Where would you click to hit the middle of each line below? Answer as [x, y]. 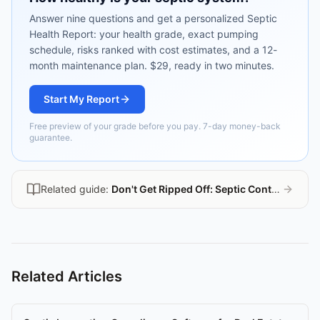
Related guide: [76, 189]
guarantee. [51, 137]
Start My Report [81, 99]
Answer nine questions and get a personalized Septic [153, 18]
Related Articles [67, 276]
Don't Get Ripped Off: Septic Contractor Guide [191, 189]
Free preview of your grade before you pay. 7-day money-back [155, 126]
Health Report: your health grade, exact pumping [144, 34]
